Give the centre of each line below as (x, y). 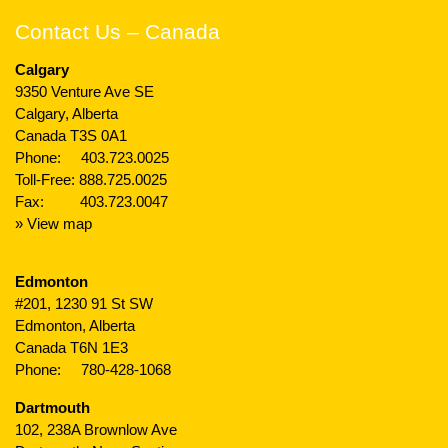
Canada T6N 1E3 (71, 347)
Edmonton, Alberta (75, 325)
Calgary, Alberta (66, 113)
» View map (53, 223)
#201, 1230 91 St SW (84, 303)
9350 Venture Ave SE (84, 91)
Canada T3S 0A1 (71, 135)
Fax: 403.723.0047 (91, 201)
